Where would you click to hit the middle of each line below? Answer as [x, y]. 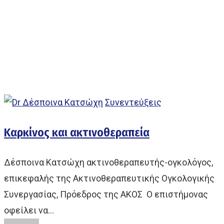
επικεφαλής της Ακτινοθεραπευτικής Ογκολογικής [109, 178]
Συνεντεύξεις [133, 102]
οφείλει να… [29, 210]
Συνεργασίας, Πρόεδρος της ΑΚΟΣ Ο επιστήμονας [106, 194]
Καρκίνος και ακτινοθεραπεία [77, 132]
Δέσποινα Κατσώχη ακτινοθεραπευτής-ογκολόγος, [108, 162]
